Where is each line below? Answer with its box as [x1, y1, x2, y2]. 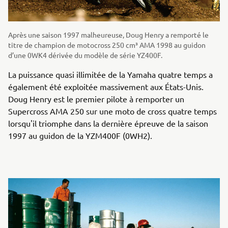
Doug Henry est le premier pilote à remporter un [8, 94, 184, 104]
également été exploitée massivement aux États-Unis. [8, 81, 204, 92]
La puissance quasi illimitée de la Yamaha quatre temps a [8, 69, 213, 80]
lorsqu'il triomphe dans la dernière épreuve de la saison [8, 118, 208, 129]
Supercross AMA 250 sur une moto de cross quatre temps [8, 106, 217, 117]
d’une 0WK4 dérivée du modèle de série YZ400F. [8, 50, 162, 60]
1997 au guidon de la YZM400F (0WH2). [8, 130, 152, 141]
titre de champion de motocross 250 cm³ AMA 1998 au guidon [8, 40, 206, 50]
